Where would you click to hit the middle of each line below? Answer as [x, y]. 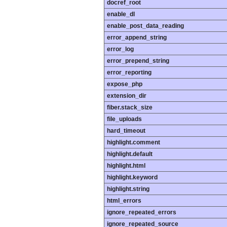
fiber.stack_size [130, 108]
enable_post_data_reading [145, 26]
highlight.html [126, 166]
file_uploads [124, 119]
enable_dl [121, 14]
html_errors [124, 201]
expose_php [125, 84]
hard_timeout [126, 131]
